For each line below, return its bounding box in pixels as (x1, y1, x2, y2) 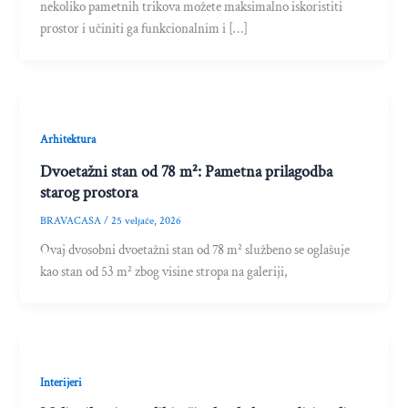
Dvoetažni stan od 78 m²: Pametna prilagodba (40, 160, 333, 182)
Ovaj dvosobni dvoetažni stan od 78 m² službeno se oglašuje (40, 240, 351, 259)
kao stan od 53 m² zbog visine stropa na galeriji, (40, 262, 289, 280)
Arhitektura (40, 132, 97, 148)
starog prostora (40, 181, 138, 203)
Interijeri (40, 374, 83, 390)
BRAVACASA (40, 213, 105, 228)
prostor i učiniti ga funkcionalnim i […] (40, 20, 249, 38)
